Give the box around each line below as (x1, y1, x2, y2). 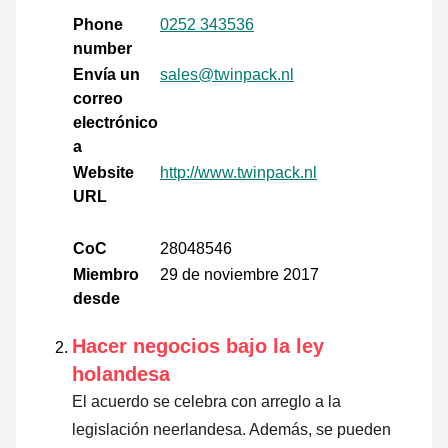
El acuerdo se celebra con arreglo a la (72, 392, 341, 410)
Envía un (73, 65, 140, 83)
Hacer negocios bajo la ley (72, 334, 324, 357)
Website (73, 163, 134, 181)
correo (73, 89, 123, 107)
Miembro (73, 265, 139, 283)
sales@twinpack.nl (160, 65, 294, 83)
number (73, 39, 132, 57)
